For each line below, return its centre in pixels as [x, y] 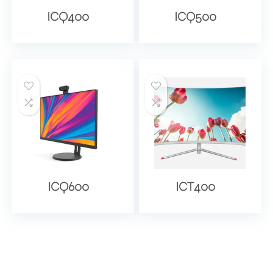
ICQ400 [68, 17]
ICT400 [196, 187]
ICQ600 [68, 187]
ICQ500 [196, 17]
